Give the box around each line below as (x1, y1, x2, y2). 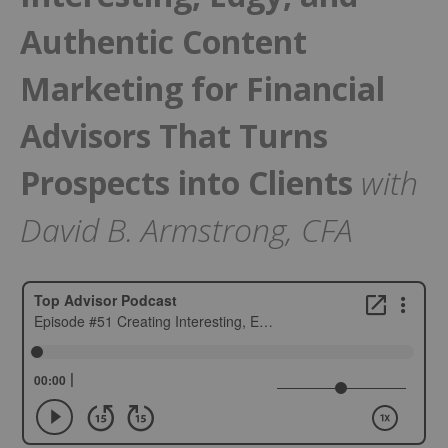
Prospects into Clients (20, 160, 361, 204)
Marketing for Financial (20, 66, 385, 110)
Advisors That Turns (20, 113, 328, 157)
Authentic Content (20, 19, 307, 63)
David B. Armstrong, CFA (20, 207, 353, 251)
